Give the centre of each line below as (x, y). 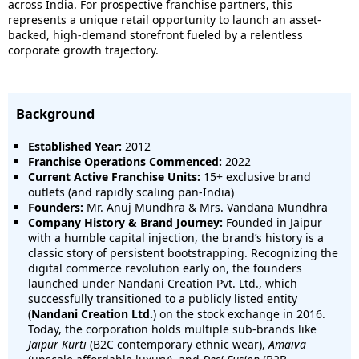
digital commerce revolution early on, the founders (165, 268)
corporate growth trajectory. (83, 50)
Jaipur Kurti (57, 344)
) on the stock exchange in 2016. (239, 314)
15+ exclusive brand (256, 177)
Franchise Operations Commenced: (125, 161)
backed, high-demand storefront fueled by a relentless (155, 35)
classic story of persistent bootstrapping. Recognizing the (183, 253)
